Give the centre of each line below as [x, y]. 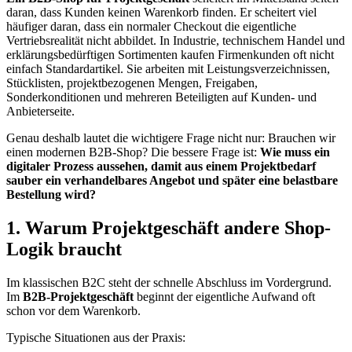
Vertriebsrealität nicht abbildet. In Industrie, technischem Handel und [176, 40]
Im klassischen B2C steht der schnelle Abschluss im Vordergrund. [169, 282]
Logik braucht [64, 249]
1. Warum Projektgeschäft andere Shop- [169, 227]
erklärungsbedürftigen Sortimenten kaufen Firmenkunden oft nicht [170, 54]
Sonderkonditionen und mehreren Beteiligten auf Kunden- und [161, 97]
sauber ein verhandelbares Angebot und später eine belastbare [172, 180]
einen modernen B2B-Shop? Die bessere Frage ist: [133, 152]
